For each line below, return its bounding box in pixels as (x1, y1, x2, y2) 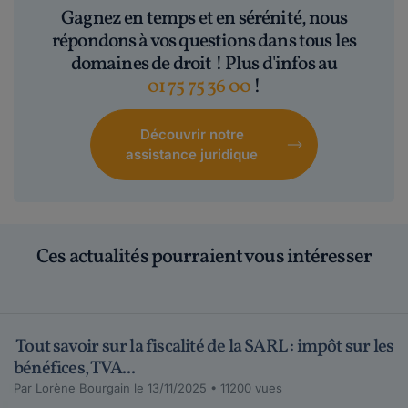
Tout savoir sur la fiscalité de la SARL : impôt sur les (14, 333, 394, 360)
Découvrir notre (139, 125, 244, 143)
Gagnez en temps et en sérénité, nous (61, 5, 347, 32)
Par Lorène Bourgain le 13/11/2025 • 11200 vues (14, 380, 282, 395)
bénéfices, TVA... (14, 355, 136, 382)
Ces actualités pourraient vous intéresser (36, 242, 372, 271)
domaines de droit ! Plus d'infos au (70, 50, 338, 77)
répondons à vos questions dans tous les (51, 27, 357, 55)
